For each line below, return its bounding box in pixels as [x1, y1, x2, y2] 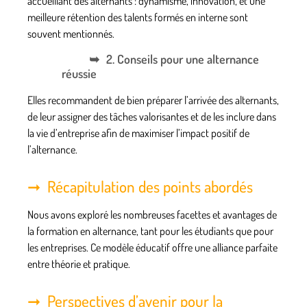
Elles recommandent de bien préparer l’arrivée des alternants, [27, 93, 279, 107]
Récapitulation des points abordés [47, 175, 253, 196]
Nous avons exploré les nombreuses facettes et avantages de [27, 207, 277, 221]
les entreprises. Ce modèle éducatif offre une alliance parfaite [27, 240, 278, 254]
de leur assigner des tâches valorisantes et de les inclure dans [27, 109, 276, 123]
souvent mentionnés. [27, 27, 114, 41]
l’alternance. [27, 142, 77, 156]
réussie [62, 65, 97, 81]
